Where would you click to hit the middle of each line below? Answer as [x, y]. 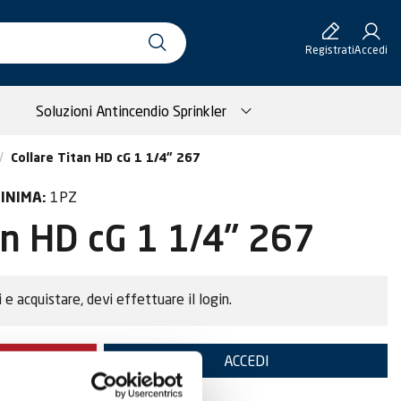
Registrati [330, 50]
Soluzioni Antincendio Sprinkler [131, 111]
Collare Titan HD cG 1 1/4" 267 [106, 158]
